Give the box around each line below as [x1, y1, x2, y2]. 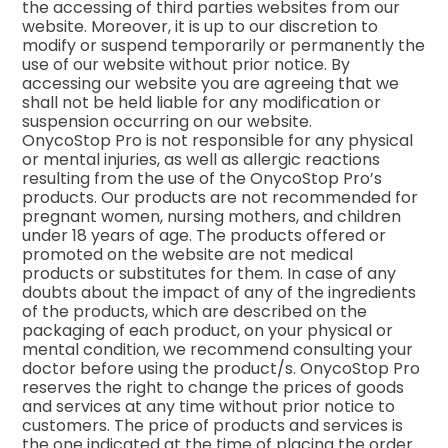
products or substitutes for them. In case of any [22, 261, 397, 285]
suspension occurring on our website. [22, 109, 313, 133]
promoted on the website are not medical [22, 242, 354, 266]
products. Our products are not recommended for [22, 185, 419, 209]
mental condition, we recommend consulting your [22, 337, 414, 361]
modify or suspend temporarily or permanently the [22, 33, 426, 57]
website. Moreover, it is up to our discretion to [22, 14, 379, 38]
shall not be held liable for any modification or [22, 90, 382, 114]
